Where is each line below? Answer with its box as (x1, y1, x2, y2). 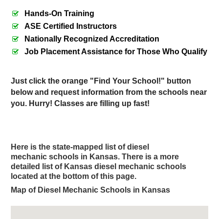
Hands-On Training (24, 9, 95, 18)
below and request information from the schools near (11, 88, 207, 96)
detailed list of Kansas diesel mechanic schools (11, 162, 187, 171)
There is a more (122, 153, 179, 161)
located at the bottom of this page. (11, 172, 139, 180)
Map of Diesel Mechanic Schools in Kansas (11, 186, 171, 194)
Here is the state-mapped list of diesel (11, 143, 150, 151)
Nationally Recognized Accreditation (24, 35, 160, 43)
